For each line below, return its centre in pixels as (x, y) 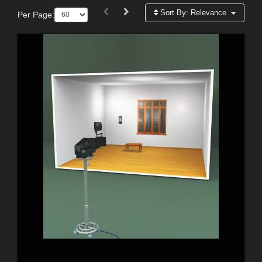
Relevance (209, 13)
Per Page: (36, 14)
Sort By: (175, 13)
